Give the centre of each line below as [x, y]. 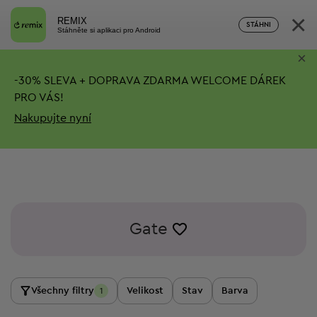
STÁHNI [259, 25]
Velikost [145, 291]
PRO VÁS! [39, 97]
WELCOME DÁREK [237, 80]
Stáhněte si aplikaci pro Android [109, 30]
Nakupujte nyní [53, 118]
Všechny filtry [63, 291]
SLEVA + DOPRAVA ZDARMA [115, 80]
